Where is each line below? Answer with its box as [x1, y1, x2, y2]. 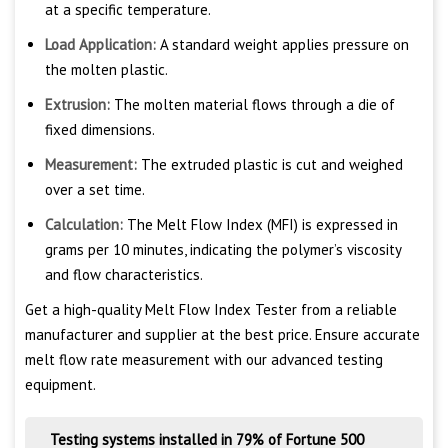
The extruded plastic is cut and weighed [141, 155, 403, 175]
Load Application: [45, 35, 156, 55]
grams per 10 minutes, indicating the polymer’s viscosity [45, 240, 401, 260]
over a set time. [45, 180, 145, 200]
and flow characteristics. [45, 265, 203, 285]
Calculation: [45, 215, 123, 235]
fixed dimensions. [45, 120, 155, 140]
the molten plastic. [45, 60, 168, 80]
